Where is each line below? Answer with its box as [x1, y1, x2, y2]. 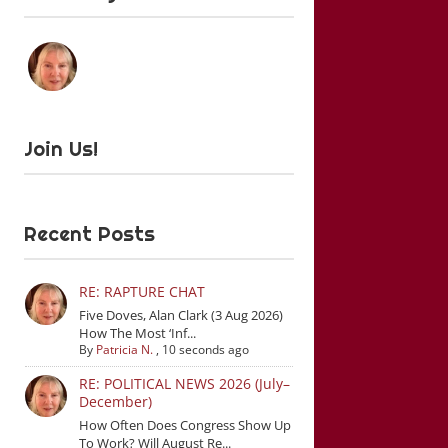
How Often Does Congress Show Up [78, 415, 291, 434]
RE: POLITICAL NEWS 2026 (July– [78, 373, 290, 393]
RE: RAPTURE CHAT [78, 281, 205, 301]
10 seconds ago [161, 340, 249, 358]
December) [78, 391, 152, 411]
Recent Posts [24, 220, 156, 247]
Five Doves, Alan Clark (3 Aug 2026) [78, 305, 283, 324]
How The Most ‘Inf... [78, 323, 196, 342]
